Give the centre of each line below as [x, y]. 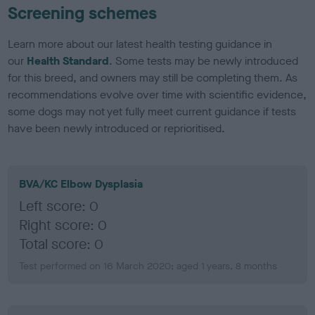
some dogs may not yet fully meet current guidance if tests [152, 111]
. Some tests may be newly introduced [204, 60]
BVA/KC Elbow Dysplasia [81, 184]
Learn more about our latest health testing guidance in [140, 44]
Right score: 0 [63, 225]
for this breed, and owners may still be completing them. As [153, 77]
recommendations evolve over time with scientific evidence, [157, 94]
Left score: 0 [59, 206]
